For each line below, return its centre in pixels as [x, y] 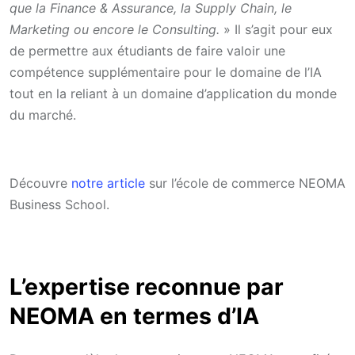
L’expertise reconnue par [147, 286]
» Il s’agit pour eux [276, 29]
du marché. [43, 115]
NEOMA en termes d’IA [134, 315]
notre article [108, 183]
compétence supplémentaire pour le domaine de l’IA [166, 72]
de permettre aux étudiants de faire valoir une [147, 50]
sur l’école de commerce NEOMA [245, 183]
